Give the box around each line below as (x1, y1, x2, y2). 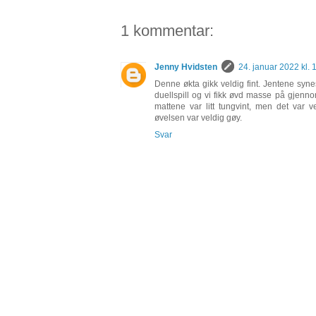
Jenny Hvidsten (154, 62, 217, 73)
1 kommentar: (121, 22, 214, 40)
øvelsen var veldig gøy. (154, 113, 242, 123)
